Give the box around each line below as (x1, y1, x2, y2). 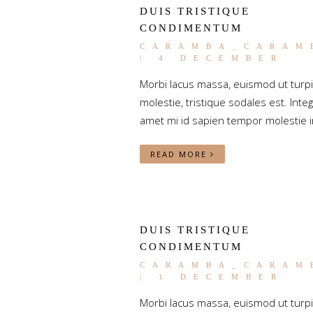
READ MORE (150, 149, 210, 159)
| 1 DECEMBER (139, 272, 284, 281)
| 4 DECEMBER (139, 54, 284, 62)
